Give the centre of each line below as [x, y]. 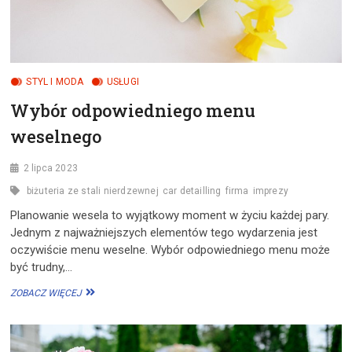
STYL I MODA [55, 81]
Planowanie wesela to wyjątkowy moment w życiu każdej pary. [170, 215]
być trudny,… [42, 267]
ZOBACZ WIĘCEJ [46, 293]
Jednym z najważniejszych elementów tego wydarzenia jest [164, 232]
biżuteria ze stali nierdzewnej [92, 191]
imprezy [271, 191]
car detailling [192, 191]
